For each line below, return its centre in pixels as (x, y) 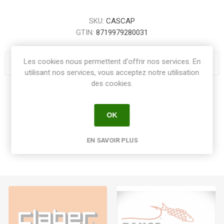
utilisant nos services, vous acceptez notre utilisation (112, 72)
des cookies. (112, 83)
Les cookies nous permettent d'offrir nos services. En (112, 61)
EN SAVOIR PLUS (112, 140)
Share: (112, 95)
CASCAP (120, 21)
